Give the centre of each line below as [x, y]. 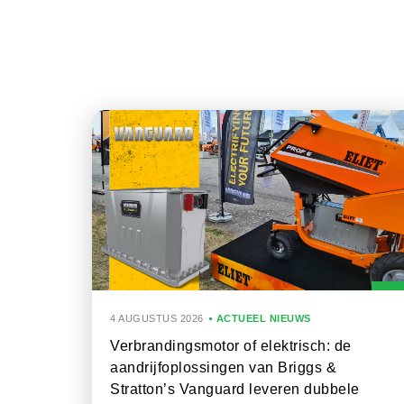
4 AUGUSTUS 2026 [157, 318]
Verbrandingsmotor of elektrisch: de [231, 346]
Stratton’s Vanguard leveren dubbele [235, 389]
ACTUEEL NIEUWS [263, 318]
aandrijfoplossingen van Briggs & [223, 367]
